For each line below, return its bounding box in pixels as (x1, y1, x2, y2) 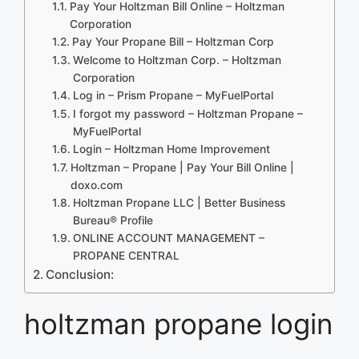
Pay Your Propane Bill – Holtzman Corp (71, 34, 274, 48)
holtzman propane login (24, 306, 333, 341)
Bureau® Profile (72, 213, 153, 227)
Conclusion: (46, 266, 115, 282)
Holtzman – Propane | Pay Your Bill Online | (70, 160, 294, 174)
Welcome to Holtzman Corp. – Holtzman (72, 53, 281, 67)
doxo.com (70, 178, 123, 192)
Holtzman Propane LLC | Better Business (72, 196, 285, 209)
